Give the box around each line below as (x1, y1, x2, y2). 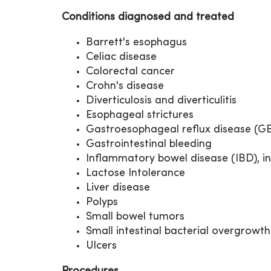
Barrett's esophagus (86, 38, 187, 48)
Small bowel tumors (86, 212, 184, 223)
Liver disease (86, 183, 150, 194)
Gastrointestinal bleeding (86, 139, 212, 150)
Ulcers (86, 241, 117, 252)
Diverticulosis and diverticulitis (86, 96, 237, 106)
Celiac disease (86, 52, 157, 63)
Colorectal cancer (86, 67, 175, 77)
